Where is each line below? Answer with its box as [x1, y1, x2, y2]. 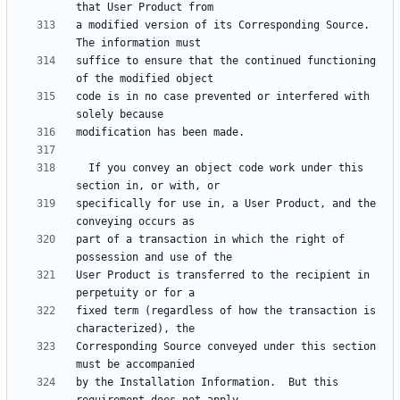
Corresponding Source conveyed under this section [76, 340, 376, 354]
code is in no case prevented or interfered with [76, 90, 370, 104]
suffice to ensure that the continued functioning [76, 54, 376, 68]
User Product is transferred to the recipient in [76, 269, 370, 282]
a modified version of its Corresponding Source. [76, 19, 370, 32]
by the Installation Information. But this [76, 376, 338, 389]
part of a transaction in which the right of [76, 233, 345, 246]
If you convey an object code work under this [76, 162, 88, 175]
